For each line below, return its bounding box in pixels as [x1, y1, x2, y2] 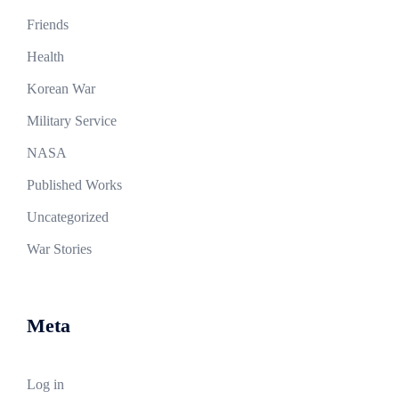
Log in [27, 377, 64, 392]
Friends [27, 17, 69, 32]
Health [27, 49, 64, 64]
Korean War [27, 81, 95, 96]
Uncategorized [27, 209, 109, 224]
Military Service [27, 113, 117, 128]
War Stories [27, 241, 92, 256]
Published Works [27, 177, 122, 192]
